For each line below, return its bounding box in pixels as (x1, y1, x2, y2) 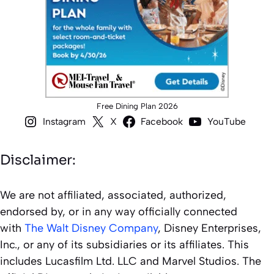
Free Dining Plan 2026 (96, 102, 178, 111)
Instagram (43, 116, 86, 128)
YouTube (207, 116, 246, 128)
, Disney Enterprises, (158, 221, 261, 235)
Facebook (141, 116, 183, 128)
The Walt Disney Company (24, 221, 158, 235)
